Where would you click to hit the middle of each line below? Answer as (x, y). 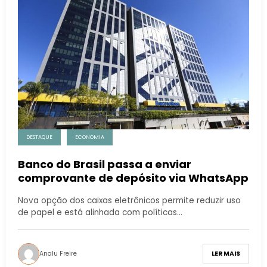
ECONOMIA (90, 137)
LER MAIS (226, 254)
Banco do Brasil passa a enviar (105, 164)
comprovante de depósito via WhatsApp (133, 178)
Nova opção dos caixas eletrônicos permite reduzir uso (129, 200)
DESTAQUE (39, 137)
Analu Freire (58, 253)
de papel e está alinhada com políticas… (100, 212)
